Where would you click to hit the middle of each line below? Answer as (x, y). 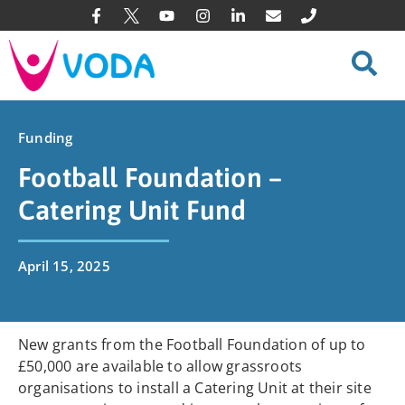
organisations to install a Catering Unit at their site (195, 388)
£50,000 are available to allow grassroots (160, 367)
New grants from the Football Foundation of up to (192, 345)
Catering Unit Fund (132, 210)
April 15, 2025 (64, 266)
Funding (46, 138)
